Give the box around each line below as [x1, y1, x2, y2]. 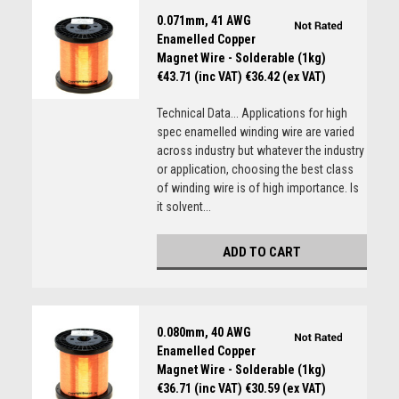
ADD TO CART [222, 244, 301, 260]
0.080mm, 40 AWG [156, 325, 251, 339]
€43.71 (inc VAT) [156, 69, 242, 84]
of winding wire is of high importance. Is [156, 181, 359, 195]
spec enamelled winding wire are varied [156, 125, 354, 139]
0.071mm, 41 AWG [156, 13, 251, 28]
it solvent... [156, 199, 211, 214]
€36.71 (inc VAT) [156, 381, 242, 395]
